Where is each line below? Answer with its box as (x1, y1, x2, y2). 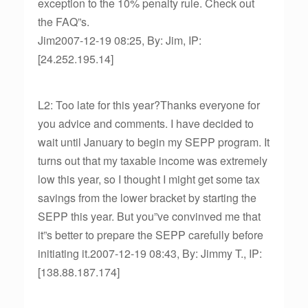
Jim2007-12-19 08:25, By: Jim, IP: (38, 32, 201, 48)
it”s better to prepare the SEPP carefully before (38, 227, 263, 243)
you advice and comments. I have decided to (38, 115, 254, 131)
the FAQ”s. (38, 14, 89, 30)
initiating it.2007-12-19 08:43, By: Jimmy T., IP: (38, 245, 262, 261)
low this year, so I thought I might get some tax (38, 171, 260, 187)
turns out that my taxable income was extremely (38, 153, 267, 168)
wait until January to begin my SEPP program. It (38, 134, 269, 150)
